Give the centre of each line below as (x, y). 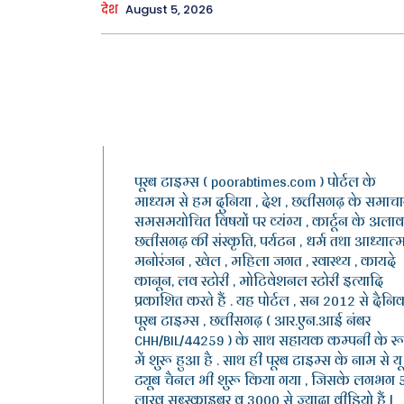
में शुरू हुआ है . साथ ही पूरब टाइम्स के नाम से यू (268, 361)
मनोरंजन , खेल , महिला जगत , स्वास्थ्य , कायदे (265, 262)
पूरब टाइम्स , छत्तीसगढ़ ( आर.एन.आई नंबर (252, 321)
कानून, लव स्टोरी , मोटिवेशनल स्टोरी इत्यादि (259, 281)
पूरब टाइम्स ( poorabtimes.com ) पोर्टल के (255, 182)
